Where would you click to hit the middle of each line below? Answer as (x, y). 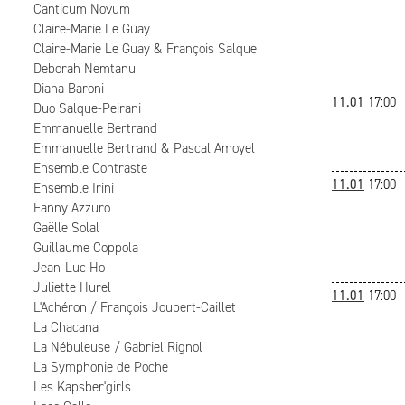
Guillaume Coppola (86, 248)
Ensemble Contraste (90, 168)
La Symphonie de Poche (101, 367)
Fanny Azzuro (72, 208)
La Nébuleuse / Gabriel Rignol (118, 347)
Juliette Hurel (72, 287)
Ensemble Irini (74, 188)
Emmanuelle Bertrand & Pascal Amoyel (144, 148)
